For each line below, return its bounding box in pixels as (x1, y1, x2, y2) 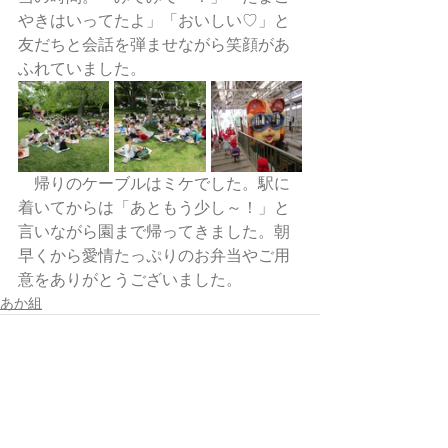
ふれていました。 (18, 60, 146, 77)
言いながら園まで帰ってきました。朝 (18, 223, 290, 240)
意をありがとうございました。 (18, 271, 242, 288)
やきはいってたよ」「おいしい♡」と (18, 12, 290, 29)
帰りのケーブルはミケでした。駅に (18, 175, 290, 192)
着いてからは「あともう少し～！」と (18, 199, 290, 216)
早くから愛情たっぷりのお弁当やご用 (18, 247, 290, 264)
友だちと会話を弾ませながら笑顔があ (18, 36, 290, 53)
